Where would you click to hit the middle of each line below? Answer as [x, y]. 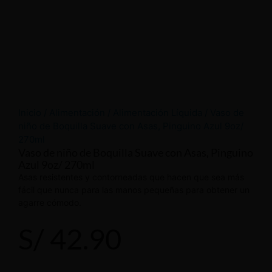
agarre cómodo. [50, 202]
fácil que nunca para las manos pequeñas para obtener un [134, 189]
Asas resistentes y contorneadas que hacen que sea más [131, 177]
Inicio [30, 112]
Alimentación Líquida [158, 112]
